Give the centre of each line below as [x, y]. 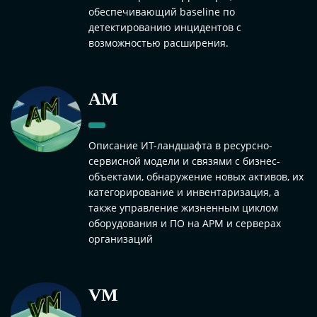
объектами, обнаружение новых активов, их [196, 176]
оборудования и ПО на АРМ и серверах [185, 223]
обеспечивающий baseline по [162, 11]
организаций [121, 238]
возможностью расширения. [158, 42]
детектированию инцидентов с [165, 27]
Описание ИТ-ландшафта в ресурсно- [180, 145]
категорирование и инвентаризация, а [184, 192]
